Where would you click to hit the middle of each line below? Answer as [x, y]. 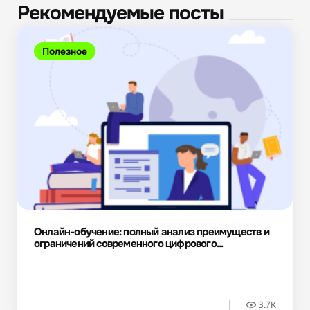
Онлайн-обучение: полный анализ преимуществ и [152, 231]
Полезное [65, 52]
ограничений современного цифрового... [129, 243]
